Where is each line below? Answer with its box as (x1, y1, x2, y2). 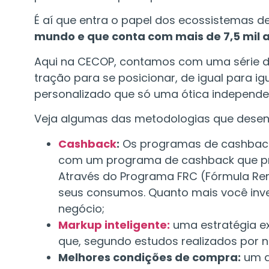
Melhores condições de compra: (58, 249, 241, 265)
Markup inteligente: (58, 217, 170, 232)
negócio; (58, 201, 104, 216)
